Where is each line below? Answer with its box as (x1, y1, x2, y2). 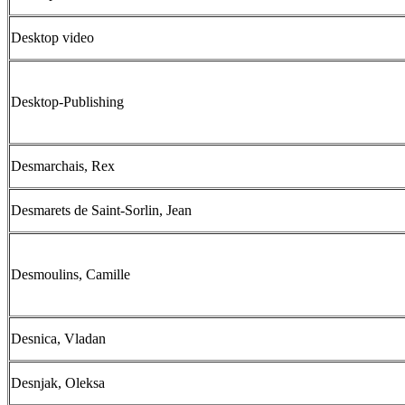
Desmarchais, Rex (11, 158, 115, 174)
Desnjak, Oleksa (11, 375, 105, 391)
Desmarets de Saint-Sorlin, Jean (11, 202, 192, 218)
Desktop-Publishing (11, 94, 124, 109)
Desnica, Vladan (11, 331, 106, 346)
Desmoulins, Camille (11, 267, 130, 282)
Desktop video (11, 30, 94, 45)
